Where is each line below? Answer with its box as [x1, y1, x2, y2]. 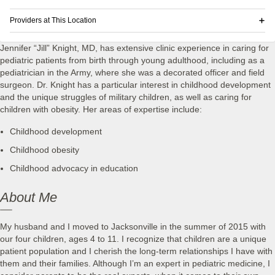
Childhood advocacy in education [9, 163, 138, 173]
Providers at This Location [9, 15, 96, 25]
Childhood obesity [9, 145, 79, 155]
